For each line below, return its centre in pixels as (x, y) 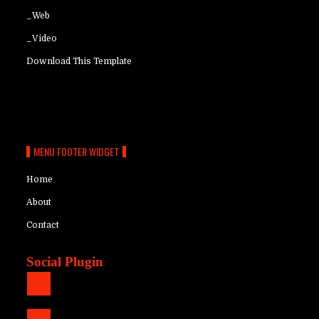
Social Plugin (65, 262)
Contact (43, 225)
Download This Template (79, 61)
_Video (42, 38)
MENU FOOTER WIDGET (77, 151)
